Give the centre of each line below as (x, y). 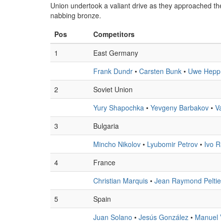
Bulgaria (106, 126)
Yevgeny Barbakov (180, 108)
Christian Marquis (121, 181)
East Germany (116, 53)
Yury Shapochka (119, 108)
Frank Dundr (113, 71)
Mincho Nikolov (117, 144)
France (104, 162)
